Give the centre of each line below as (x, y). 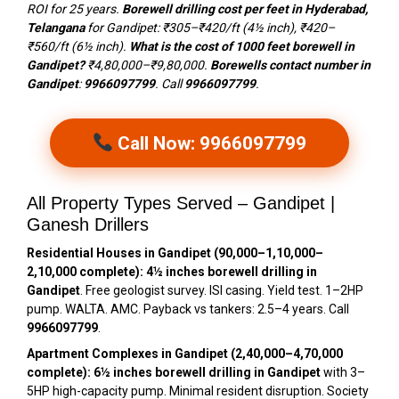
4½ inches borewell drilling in (232, 272)
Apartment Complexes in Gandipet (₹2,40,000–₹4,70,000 (185, 354)
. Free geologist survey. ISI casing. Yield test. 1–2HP (222, 291)
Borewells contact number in (290, 65)
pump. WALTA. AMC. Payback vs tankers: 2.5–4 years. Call (188, 309)
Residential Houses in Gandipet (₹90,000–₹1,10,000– (175, 253)
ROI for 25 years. (74, 9)
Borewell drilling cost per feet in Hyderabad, (245, 9)
